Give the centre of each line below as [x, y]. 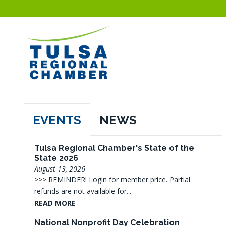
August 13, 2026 [60, 169]
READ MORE [55, 203]
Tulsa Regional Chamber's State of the [114, 148]
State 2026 [56, 158]
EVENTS [57, 120]
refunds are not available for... [83, 191]
